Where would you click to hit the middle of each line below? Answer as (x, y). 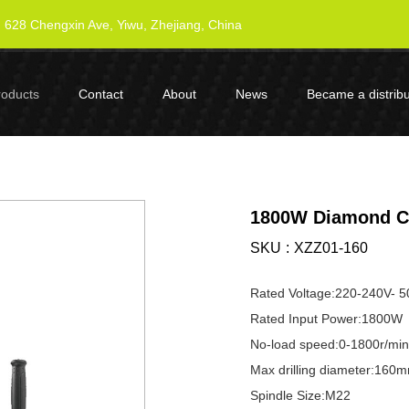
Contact (101, 94)
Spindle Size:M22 (300, 395)
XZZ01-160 (331, 248)
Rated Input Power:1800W (326, 319)
